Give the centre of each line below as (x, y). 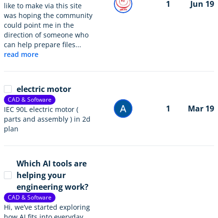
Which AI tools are (52, 163)
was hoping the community (48, 15)
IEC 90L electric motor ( (41, 109)
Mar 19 (201, 109)
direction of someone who (46, 35)
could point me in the (39, 25)
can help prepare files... (43, 45)
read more (21, 54)
